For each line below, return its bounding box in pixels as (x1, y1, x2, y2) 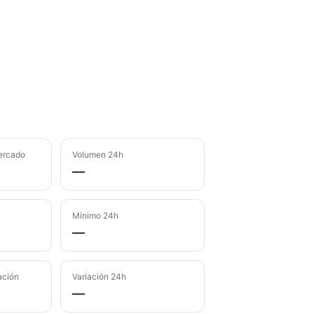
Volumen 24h (72, 149, 124, 160)
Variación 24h (72, 271, 127, 282)
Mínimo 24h (72, 210, 119, 221)
